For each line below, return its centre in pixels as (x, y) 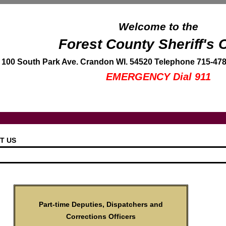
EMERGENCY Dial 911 (158, 77)
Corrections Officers (101, 216)
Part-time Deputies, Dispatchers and (101, 204)
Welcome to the (158, 27)
